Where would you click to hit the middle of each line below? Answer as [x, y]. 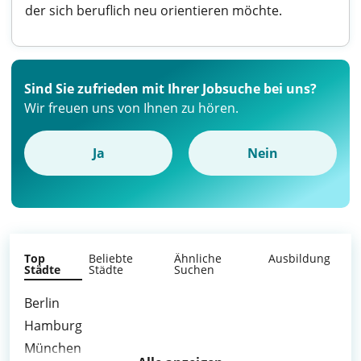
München [53, 348]
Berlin [42, 303]
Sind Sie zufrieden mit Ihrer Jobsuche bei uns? [170, 89]
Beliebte [111, 258]
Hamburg [53, 326]
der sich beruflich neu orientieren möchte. [154, 10]
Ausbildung [299, 258]
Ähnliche [198, 258]
